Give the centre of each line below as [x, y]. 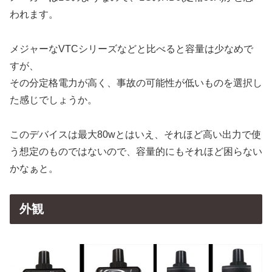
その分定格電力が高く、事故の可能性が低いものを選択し [136, 83]
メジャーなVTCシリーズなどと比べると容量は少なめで [131, 49]
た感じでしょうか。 [53, 100]
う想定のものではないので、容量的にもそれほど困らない [136, 151]
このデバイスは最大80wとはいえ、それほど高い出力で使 [135, 134]
